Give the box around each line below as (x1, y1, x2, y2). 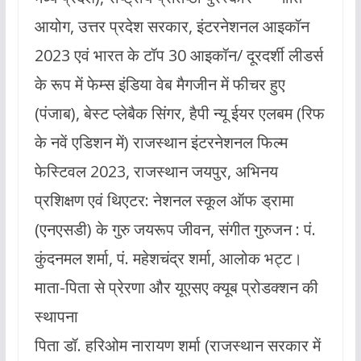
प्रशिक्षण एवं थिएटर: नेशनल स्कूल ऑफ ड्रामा (34, 189, 294, 211)
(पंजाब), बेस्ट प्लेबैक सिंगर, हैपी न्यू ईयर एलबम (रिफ (34, 102, 325, 124)
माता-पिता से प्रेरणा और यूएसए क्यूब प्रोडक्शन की (34, 276, 318, 298)
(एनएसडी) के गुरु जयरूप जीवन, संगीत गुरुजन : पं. (34, 218, 316, 240)
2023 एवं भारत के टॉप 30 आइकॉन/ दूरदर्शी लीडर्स (34, 44, 323, 66)
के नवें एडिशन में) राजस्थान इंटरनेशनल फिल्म (34, 131, 288, 153)
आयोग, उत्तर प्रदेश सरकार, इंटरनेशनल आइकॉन (34, 15, 309, 37)
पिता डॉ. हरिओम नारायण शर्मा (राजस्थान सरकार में (34, 334, 321, 356)
